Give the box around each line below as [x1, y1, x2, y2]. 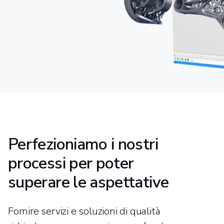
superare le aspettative [8, 171, 169, 193]
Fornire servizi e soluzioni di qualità [8, 204, 160, 218]
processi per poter [8, 152, 134, 174]
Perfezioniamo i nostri [8, 133, 158, 155]
